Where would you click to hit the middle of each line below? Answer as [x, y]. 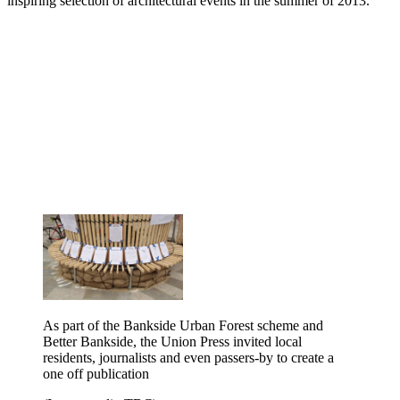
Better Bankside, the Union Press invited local [172, 342]
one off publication [96, 374]
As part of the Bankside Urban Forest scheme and [183, 326]
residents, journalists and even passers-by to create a [188, 358]
